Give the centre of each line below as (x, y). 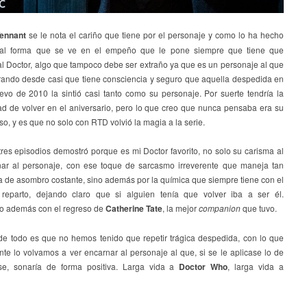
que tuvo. (259, 208)
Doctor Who (204, 266)
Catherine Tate (134, 208)
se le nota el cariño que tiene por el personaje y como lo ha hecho (155, 34)
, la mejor (181, 208)
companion (220, 208)
